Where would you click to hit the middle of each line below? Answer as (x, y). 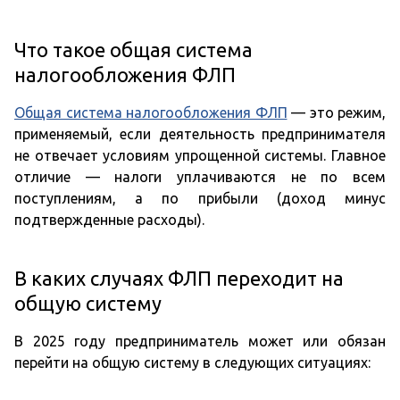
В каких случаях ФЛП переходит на (179, 279)
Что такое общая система (133, 50)
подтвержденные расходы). (109, 220)
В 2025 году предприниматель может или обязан (200, 342)
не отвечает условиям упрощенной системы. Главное (200, 156)
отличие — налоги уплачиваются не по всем (200, 177)
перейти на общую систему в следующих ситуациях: (192, 363)
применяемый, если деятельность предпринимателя (200, 134)
